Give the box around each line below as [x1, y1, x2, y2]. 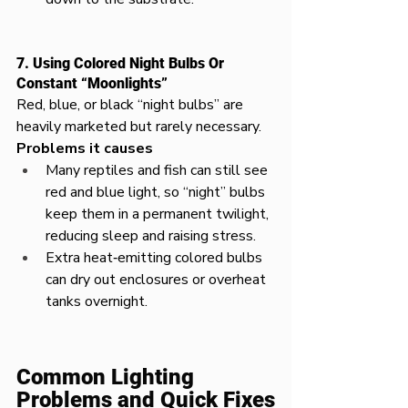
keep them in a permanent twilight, [46, 204, 272, 224]
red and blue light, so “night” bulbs [46, 182, 269, 202]
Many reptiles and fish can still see [46, 160, 271, 180]
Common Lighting [16, 364, 199, 390]
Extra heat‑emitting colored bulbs [46, 248, 266, 268]
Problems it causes [16, 138, 153, 158]
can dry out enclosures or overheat [46, 270, 270, 290]
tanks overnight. [46, 291, 148, 311]
